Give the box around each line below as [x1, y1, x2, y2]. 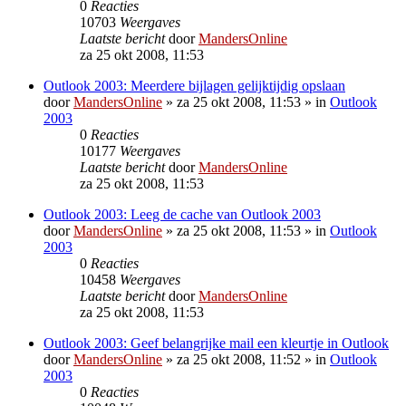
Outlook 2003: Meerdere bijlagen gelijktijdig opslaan [43, 77, 345, 93]
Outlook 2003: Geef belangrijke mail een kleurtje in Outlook [43, 334, 389, 351]
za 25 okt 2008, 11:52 [177, 351, 301, 367]
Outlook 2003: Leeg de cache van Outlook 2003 [43, 206, 321, 222]
